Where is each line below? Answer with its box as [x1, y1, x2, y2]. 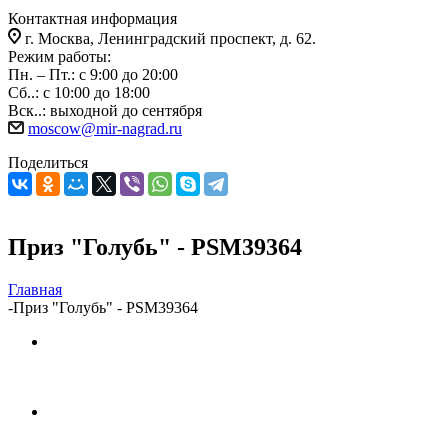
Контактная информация [8, 10, 177, 27]
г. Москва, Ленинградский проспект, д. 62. [25, 30, 316, 47]
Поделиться [8, 154, 88, 171]
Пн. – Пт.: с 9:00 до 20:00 [8, 66, 178, 83]
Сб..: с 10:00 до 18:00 [8, 84, 150, 101]
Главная [8, 280, 62, 298]
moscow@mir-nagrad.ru [28, 120, 182, 137]
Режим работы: [8, 48, 111, 65]
